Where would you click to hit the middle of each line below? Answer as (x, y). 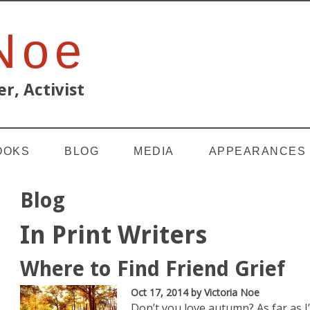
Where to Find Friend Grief (153, 269)
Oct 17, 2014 (161, 292)
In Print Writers (113, 235)
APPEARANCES (257, 151)
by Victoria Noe (225, 292)
